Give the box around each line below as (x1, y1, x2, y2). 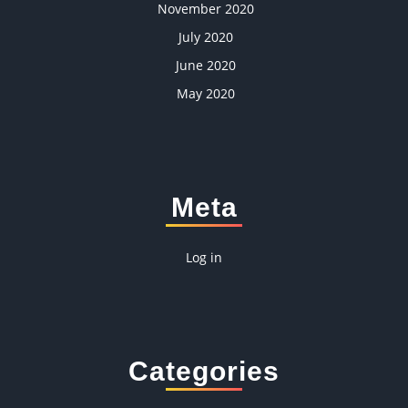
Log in (186, 249, 222, 267)
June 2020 (176, 56, 236, 75)
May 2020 (177, 85, 235, 103)
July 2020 (178, 28, 233, 46)
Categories (128, 356, 280, 387)
